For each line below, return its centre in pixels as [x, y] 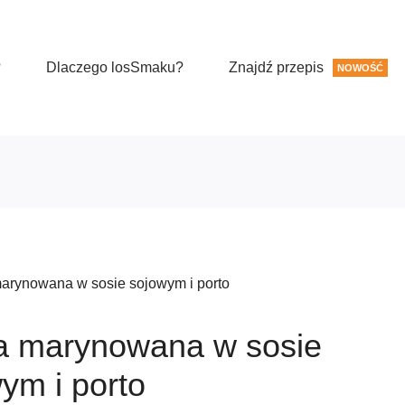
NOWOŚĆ [360, 68]
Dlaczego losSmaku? [115, 67]
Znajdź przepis [276, 67]
